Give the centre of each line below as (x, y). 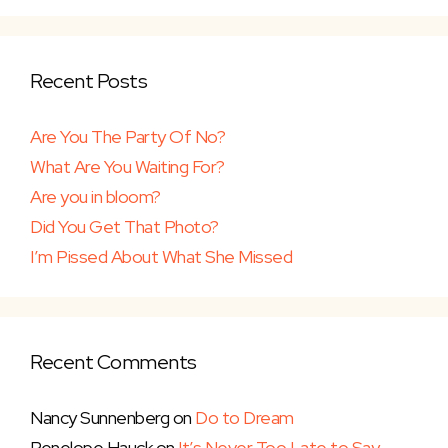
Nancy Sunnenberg (99, 418)
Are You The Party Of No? (127, 137)
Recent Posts (88, 81)
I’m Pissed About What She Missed (161, 257)
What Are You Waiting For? (127, 167)
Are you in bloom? (95, 197)
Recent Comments (113, 362)
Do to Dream (244, 418)
